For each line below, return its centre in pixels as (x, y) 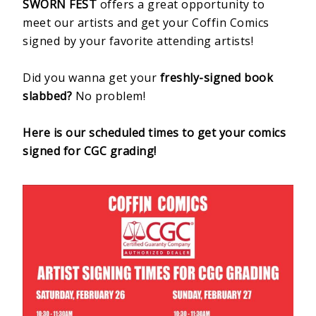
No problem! (110, 96)
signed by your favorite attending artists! (140, 41)
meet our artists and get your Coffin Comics (146, 23)
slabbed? (48, 96)
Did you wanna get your (91, 78)
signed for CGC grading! (90, 151)
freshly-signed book (217, 78)
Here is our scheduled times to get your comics (154, 133)
